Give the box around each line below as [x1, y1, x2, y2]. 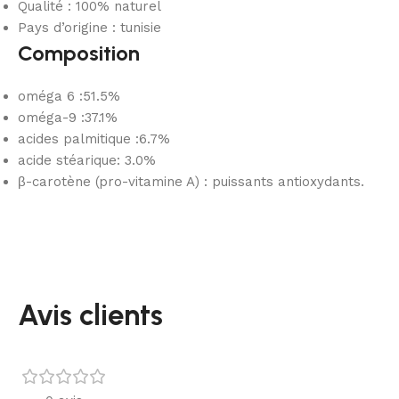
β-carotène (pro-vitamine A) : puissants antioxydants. [18, 173, 364, 190]
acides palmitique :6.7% [18, 130, 170, 147]
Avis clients [18, 297, 163, 332]
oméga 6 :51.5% [18, 87, 120, 104]
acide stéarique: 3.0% [18, 151, 156, 168]
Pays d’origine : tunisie [18, 19, 161, 36]
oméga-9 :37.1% [18, 109, 118, 126]
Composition [18, 39, 140, 66]
